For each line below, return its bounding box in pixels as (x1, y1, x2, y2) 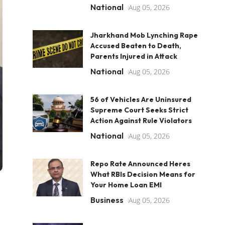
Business (90, 195, 124, 205)
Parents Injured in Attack (90, 52, 177, 61)
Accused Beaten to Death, (90, 41, 181, 50)
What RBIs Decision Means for (90, 170, 195, 179)
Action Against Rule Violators (90, 116, 192, 125)
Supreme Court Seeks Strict (90, 105, 188, 115)
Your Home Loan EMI (90, 180, 162, 189)
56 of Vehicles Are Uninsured (90, 95, 191, 104)
